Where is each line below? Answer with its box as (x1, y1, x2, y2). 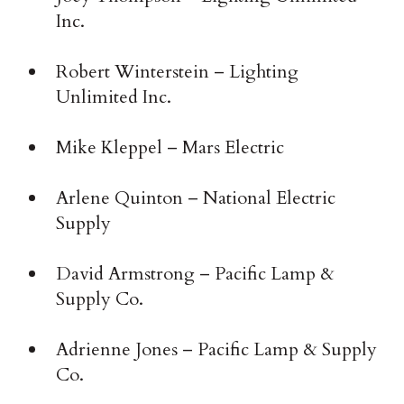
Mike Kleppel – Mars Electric (56, 135, 285, 161)
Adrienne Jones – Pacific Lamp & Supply (56, 337, 378, 363)
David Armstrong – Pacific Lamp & (56, 262, 335, 287)
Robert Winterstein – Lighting (56, 60, 299, 85)
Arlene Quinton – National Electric (56, 186, 336, 211)
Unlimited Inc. (56, 85, 172, 110)
